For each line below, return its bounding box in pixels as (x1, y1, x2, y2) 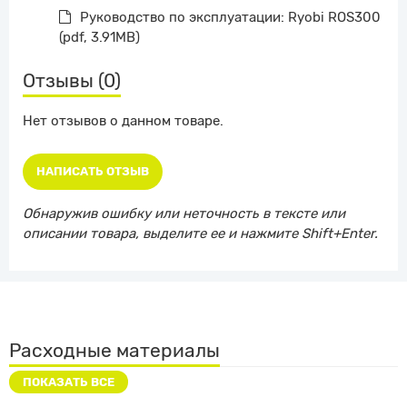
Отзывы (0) (23, 69, 121, 93)
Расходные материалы (9, 339, 220, 362)
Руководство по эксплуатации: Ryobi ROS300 (80, 9, 381, 26)
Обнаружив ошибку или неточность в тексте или (23, 205, 345, 223)
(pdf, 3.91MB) (59, 29, 140, 46)
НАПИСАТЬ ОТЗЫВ (36, 164, 149, 179)
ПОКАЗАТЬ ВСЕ (23, 375, 114, 390)
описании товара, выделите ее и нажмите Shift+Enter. (23, 225, 378, 243)
